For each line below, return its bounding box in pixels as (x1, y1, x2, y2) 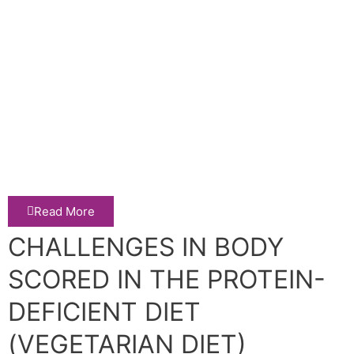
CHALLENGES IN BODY (7, 231, 284, 262)
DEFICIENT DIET (7, 296, 201, 327)
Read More (33, 203, 95, 219)
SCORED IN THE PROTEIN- (7, 263, 326, 295)
